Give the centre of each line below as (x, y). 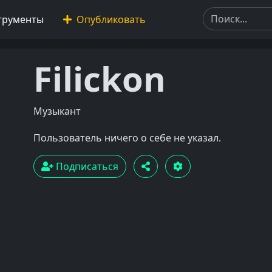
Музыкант (57, 111)
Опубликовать (110, 19)
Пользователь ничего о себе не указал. (127, 138)
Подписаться (86, 166)
